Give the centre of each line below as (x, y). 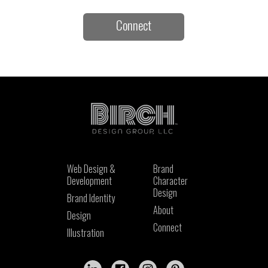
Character (170, 180)
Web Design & (91, 168)
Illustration (85, 232)
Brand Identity (91, 198)
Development (89, 180)
